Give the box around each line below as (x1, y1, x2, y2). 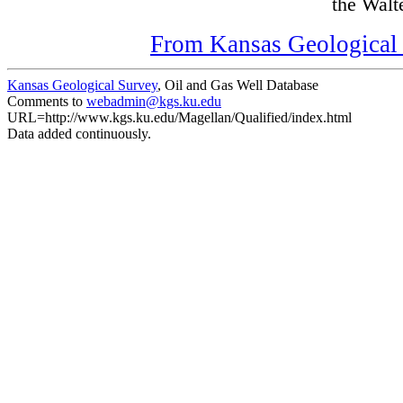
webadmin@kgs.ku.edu (86, 94, 221, 109)
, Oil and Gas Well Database (157, 77, 318, 93)
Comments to (7, 94, 86, 109)
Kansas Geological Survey (7, 77, 157, 93)
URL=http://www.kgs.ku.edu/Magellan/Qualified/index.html (7, 110, 352, 125)
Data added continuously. (7, 126, 151, 141)
